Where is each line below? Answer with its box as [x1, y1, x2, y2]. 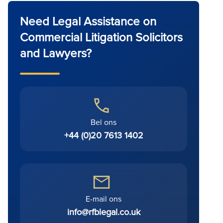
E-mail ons [86, 193, 121, 204]
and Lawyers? [20, 44, 92, 61]
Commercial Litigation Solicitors [20, 28, 183, 45]
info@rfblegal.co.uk [67, 206, 140, 218]
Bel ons [91, 116, 116, 127]
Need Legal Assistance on [20, 12, 156, 29]
